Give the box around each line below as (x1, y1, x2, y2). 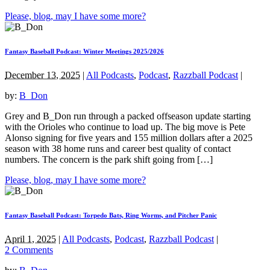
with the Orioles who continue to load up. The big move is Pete (5, 121, 245, 132)
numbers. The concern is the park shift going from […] (5, 154, 213, 165)
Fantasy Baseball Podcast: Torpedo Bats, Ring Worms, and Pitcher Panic (5, 211, 217, 219)
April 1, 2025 (5, 233, 56, 244)
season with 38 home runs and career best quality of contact (5, 143, 231, 154)
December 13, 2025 (5, 69, 80, 80)
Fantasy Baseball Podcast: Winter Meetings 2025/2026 (5, 47, 164, 55)
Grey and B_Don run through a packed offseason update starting (5, 110, 251, 121)
